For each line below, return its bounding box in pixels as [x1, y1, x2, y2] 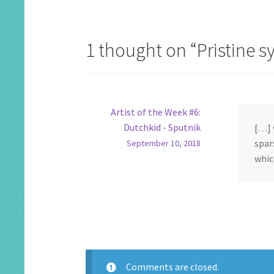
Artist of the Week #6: [110, 106, 201, 119]
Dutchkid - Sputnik [123, 121, 201, 134]
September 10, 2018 [126, 138, 201, 149]
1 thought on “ [86, 38, 198, 63]
